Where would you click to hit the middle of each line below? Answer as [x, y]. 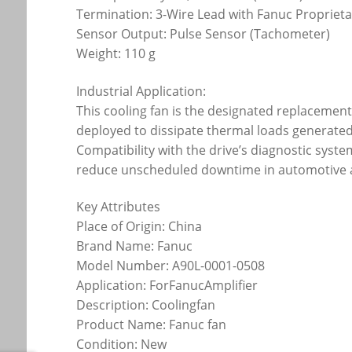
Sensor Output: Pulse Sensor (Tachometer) [203, 34]
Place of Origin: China [139, 227]
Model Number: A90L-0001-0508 [171, 266]
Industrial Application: [141, 91]
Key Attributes [119, 207]
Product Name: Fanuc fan [152, 325]
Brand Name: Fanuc [135, 246]
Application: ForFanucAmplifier [167, 286]
